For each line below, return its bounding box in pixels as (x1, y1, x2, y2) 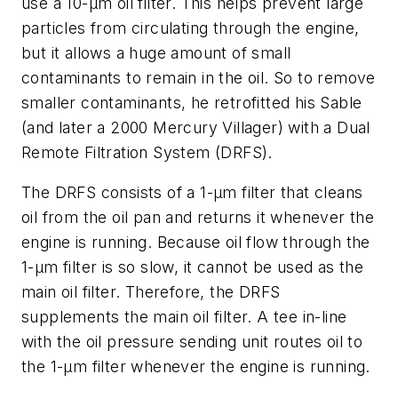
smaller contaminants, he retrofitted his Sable (21, 92, 362, 112)
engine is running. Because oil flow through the (21, 233, 370, 252)
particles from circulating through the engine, (21, 18, 360, 37)
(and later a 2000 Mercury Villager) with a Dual (21, 117, 370, 137)
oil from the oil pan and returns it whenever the (21, 208, 375, 227)
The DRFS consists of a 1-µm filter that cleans (21, 183, 363, 203)
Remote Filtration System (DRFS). (21, 142, 273, 162)
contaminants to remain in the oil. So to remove (21, 68, 376, 87)
